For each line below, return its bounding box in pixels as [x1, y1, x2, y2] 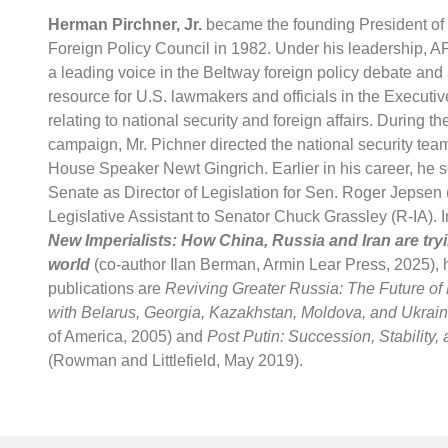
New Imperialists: [48, 232, 177, 250]
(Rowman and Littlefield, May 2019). [48, 352, 303, 370]
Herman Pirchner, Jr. [48, 16, 202, 34]
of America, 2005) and [48, 328, 207, 346]
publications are [48, 280, 165, 298]
